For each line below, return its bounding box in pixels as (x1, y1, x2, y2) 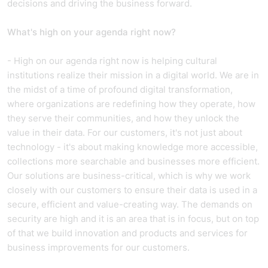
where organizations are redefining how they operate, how (7, 98, 255, 109)
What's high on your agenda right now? (7, 26, 176, 38)
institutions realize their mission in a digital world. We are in (7, 69, 259, 81)
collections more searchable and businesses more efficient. (7, 156, 260, 167)
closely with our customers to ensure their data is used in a (7, 184, 257, 196)
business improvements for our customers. (7, 242, 190, 253)
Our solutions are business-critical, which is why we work (7, 170, 251, 181)
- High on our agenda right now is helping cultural (7, 55, 217, 66)
